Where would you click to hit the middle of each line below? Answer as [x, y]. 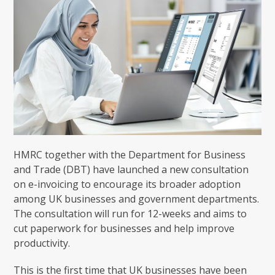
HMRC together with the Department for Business [130, 154]
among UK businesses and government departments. [137, 199]
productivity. [42, 243]
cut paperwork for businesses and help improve [124, 228]
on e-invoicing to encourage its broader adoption [127, 184]
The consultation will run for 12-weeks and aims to [130, 213]
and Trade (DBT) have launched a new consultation [131, 169]
